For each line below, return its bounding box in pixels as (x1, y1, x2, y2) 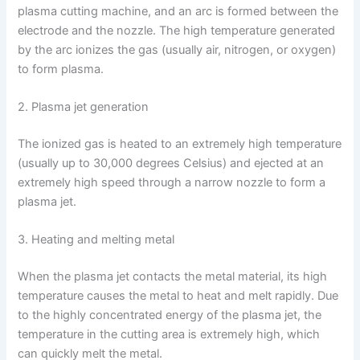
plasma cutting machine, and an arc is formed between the (18, 3, 339, 18)
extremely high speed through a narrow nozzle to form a (18, 174, 326, 190)
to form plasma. (18, 61, 104, 76)
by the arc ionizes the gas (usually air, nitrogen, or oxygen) (18, 42, 337, 57)
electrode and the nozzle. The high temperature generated (18, 22, 336, 38)
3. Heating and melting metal (18, 232, 175, 247)
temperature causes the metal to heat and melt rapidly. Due (18, 288, 339, 303)
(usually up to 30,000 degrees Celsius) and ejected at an (18, 155, 325, 170)
